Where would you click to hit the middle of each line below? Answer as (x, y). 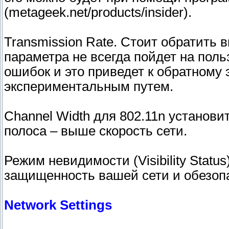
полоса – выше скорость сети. (96, 131)
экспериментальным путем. (89, 87)
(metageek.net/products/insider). (98, 13)
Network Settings (58, 205)
